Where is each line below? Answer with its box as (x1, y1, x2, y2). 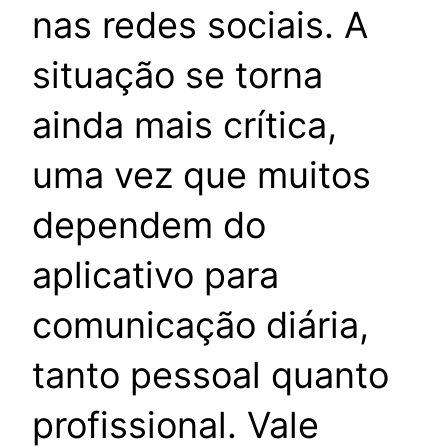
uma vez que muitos (32, 153, 371, 198)
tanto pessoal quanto (32, 353, 389, 398)
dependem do (32, 203, 266, 248)
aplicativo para (32, 253, 279, 298)
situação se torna (32, 53, 323, 98)
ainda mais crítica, (32, 103, 337, 148)
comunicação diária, (32, 303, 369, 348)
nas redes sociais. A (32, 3, 368, 48)
